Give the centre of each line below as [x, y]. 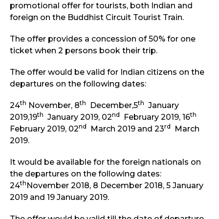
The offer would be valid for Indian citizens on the [107, 72]
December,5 [112, 106]
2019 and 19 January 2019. [59, 197]
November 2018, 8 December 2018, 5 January [115, 186]
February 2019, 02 [44, 129]
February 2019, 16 [155, 117]
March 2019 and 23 [125, 129]
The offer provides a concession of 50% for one [103, 39]
